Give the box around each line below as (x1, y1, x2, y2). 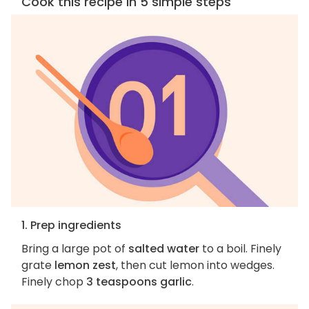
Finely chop (21, 274, 86, 290)
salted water (128, 241, 199, 257)
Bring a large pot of (21, 241, 128, 257)
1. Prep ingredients (21, 217, 121, 234)
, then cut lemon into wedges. (116, 257, 275, 274)
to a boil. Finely (199, 241, 281, 257)
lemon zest (54, 257, 116, 274)
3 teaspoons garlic (86, 274, 192, 290)
